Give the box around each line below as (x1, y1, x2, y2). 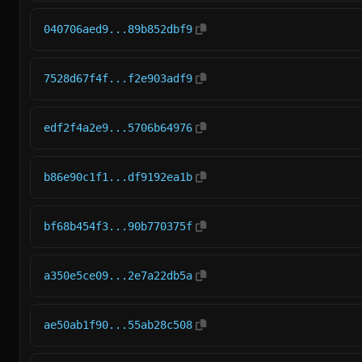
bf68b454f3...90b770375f (44, 220, 192, 233)
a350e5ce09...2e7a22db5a (44, 269, 192, 282)
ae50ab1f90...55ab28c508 (44, 318, 192, 331)
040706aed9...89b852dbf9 (44, 23, 192, 36)
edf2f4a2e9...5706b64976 (44, 121, 192, 134)
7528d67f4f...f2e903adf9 (44, 72, 192, 85)
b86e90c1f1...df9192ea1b (44, 170, 192, 183)
